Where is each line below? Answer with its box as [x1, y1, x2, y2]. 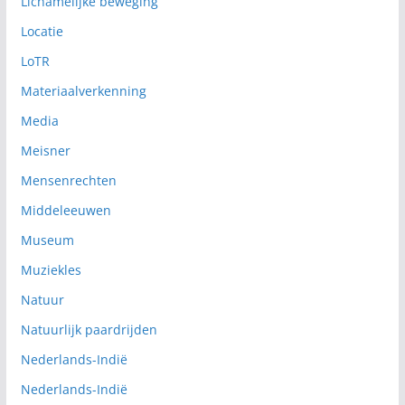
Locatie [20, 22, 63, 40]
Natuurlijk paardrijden [20, 320, 157, 338]
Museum [20, 231, 74, 249]
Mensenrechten [20, 171, 117, 189]
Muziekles [20, 260, 81, 278]
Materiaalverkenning [20, 81, 146, 99]
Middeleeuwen [20, 201, 111, 219]
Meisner [20, 141, 71, 159]
